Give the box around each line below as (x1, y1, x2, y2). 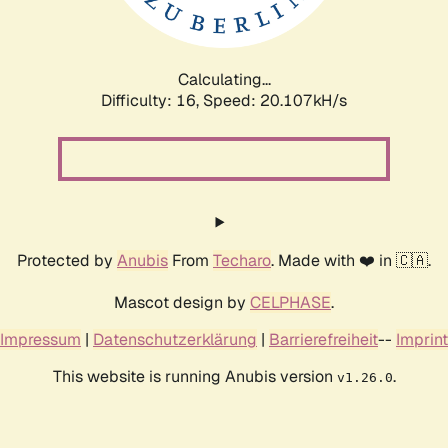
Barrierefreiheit (269, 328, 378, 350)
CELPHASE (250, 291, 331, 313)
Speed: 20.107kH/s (203, 89, 347, 111)
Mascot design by (114, 291, 250, 313)
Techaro (213, 249, 271, 271)
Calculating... (177, 68, 271, 90)
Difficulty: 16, (101, 89, 203, 111)
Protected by (17, 249, 117, 271)
